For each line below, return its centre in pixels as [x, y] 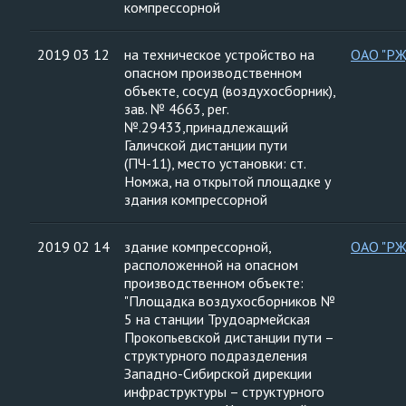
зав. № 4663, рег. [177, 109]
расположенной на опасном [211, 265]
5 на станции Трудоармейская [217, 319]
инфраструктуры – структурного [224, 391]
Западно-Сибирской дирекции [218, 373]
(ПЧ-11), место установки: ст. [215, 163]
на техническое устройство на [219, 54]
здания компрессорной [196, 199]
